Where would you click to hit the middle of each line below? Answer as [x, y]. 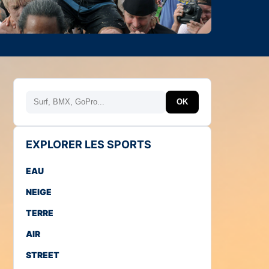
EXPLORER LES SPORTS [89, 144]
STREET [43, 255]
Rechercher [51, 98]
